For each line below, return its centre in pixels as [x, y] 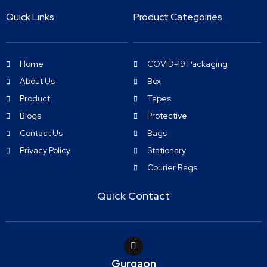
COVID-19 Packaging [187, 64]
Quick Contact [133, 196]
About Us [37, 81]
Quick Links [30, 17]
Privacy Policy [45, 150]
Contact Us [41, 133]
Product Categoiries [178, 17]
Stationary [167, 150]
